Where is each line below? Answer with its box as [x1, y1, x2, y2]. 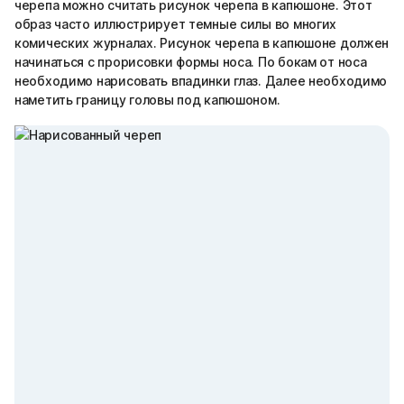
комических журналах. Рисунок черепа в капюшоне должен [14, 35, 390, 50]
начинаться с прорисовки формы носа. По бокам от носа [14, 54, 367, 69]
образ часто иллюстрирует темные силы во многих [14, 16, 337, 32]
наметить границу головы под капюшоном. [14, 92, 280, 107]
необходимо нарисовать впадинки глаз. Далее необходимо [14, 73, 388, 88]
